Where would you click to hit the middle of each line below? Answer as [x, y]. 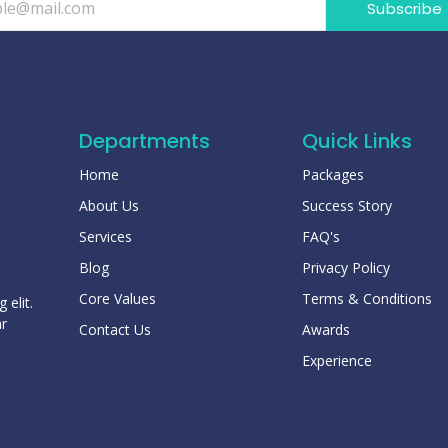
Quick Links [356, 141]
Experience [336, 361]
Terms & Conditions [366, 299]
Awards [325, 330]
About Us [108, 206]
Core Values [117, 299]
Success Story [346, 206]
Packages [332, 175]
